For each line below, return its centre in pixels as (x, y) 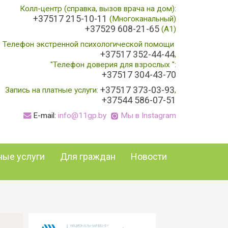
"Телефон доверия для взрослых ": (113, 65)
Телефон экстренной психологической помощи (89, 44)
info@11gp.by (82, 116)
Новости (149, 156)
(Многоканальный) (142, 19)
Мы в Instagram (148, 116)
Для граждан (88, 156)
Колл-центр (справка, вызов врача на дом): (98, 9)
